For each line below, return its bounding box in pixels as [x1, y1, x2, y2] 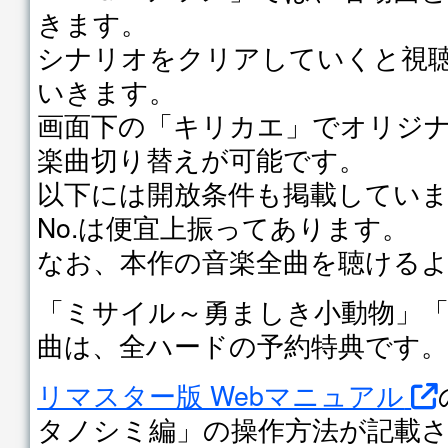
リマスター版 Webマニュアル [37, 374, 405, 414]
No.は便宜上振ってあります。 [37, 206, 410, 246]
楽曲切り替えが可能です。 [37, 138, 367, 178]
